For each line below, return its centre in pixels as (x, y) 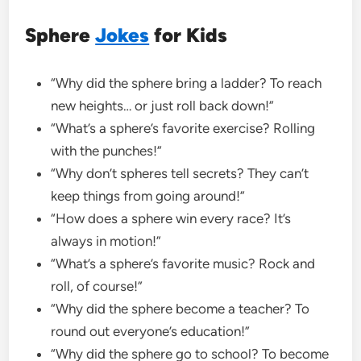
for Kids (189, 35)
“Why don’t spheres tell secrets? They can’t (180, 173)
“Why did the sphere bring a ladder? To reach (187, 83)
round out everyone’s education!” (151, 331)
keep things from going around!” (150, 195)
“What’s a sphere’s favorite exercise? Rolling (183, 128)
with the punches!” (108, 150)
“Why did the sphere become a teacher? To (180, 308)
